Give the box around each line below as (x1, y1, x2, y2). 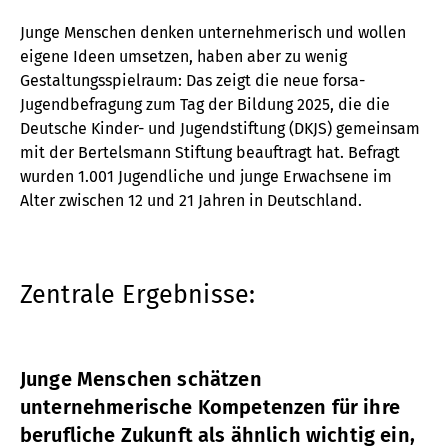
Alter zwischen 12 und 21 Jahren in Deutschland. (20, 190, 362, 210)
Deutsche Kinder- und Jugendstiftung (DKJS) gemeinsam (20, 118, 420, 138)
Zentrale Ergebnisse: (20, 280, 256, 311)
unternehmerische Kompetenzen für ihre (20, 394, 400, 419)
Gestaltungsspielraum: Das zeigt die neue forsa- (20, 70, 365, 90)
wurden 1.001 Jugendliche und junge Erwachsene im (20, 166, 392, 186)
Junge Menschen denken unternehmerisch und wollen (20, 22, 406, 42)
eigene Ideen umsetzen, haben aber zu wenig (20, 46, 347, 66)
